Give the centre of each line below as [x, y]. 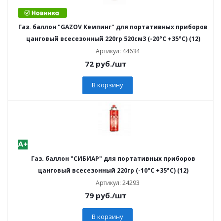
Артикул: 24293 [118, 183]
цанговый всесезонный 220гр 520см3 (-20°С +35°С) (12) [113, 39]
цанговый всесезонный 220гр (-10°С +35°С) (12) [113, 170]
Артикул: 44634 [118, 51]
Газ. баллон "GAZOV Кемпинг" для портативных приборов [113, 27]
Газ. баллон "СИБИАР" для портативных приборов [113, 159]
